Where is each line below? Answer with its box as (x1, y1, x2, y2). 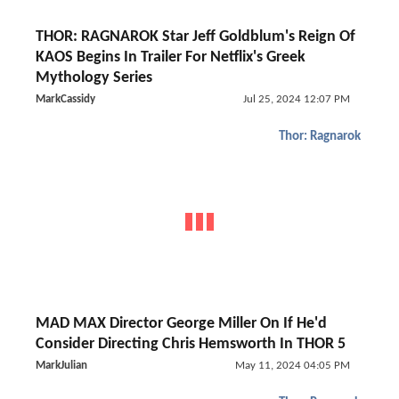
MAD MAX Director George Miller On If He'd (36, 315, 327, 332)
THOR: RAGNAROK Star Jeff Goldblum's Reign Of (36, 28, 355, 45)
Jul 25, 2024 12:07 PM (242, 94, 350, 105)
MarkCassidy (36, 94, 95, 105)
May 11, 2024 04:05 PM (234, 360, 350, 371)
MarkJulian (36, 360, 87, 371)
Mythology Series (36, 69, 152, 86)
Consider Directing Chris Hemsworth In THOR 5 (36, 336, 346, 353)
